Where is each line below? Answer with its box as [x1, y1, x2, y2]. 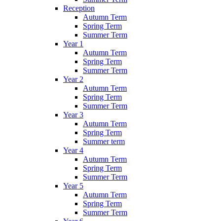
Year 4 [63, 146, 83, 155]
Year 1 [63, 39, 83, 48]
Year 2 [63, 75, 83, 84]
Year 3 [63, 110, 83, 119]
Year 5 [63, 182, 83, 190]
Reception [63, 4, 95, 13]
